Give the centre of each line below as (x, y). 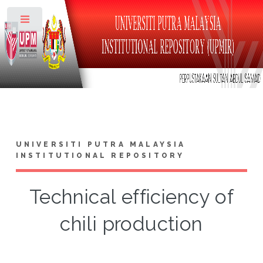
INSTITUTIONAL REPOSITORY (100, 155)
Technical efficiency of (131, 197)
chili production (131, 224)
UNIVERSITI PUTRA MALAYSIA (101, 144)
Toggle (63, 22)
